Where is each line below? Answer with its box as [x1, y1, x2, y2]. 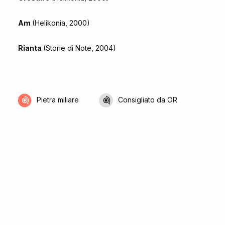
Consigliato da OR [118, 95, 177, 104]
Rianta [18, 43, 43, 52]
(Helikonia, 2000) [32, 18, 90, 27]
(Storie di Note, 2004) [43, 43, 116, 52]
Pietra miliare [37, 95, 79, 104]
